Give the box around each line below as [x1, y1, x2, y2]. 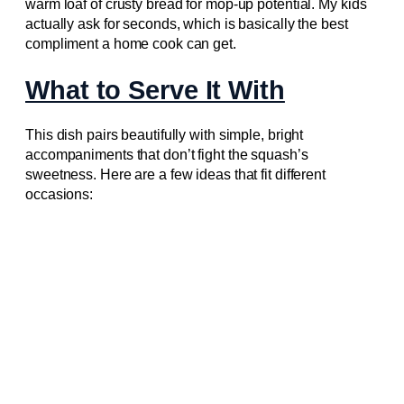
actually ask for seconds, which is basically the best [25, 15, 348, 32]
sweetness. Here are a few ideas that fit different [25, 167, 326, 183]
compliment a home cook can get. [25, 35, 236, 51]
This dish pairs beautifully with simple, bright [25, 127, 304, 143]
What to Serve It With [25, 75, 285, 105]
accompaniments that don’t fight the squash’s [25, 147, 308, 163]
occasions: [25, 187, 94, 203]
